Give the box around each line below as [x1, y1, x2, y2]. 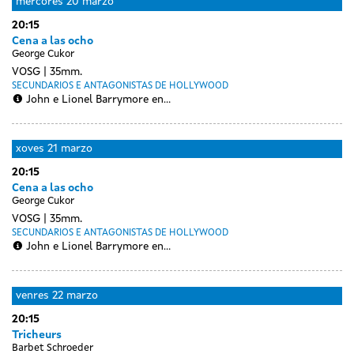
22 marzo [52, 289, 98, 301]
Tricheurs [12, 330, 62, 341]
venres [16, 289, 49, 301]
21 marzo [47, 142, 92, 154]
